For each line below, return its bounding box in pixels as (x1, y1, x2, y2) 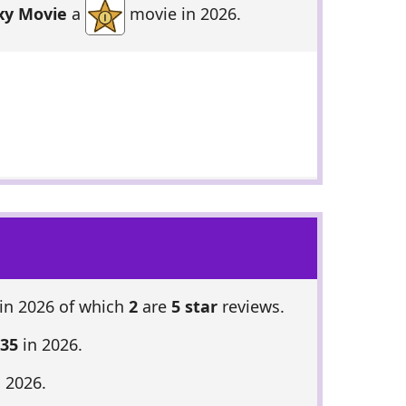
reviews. (217, 295, 285, 318)
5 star (170, 295, 217, 318)
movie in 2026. (124, 3, 241, 25)
